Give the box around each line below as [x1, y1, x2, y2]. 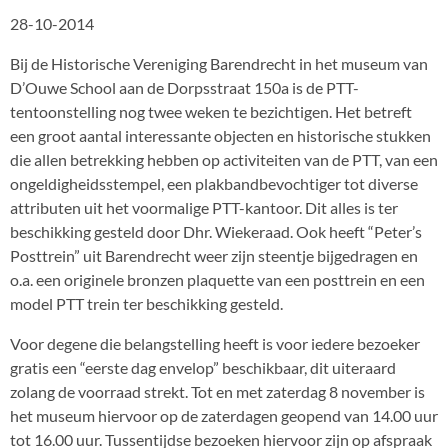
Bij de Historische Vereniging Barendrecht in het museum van [10, 54, 428, 73]
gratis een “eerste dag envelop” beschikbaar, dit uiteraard [10, 358, 396, 377]
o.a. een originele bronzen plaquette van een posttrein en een [10, 270, 425, 289]
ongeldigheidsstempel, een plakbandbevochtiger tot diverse [10, 174, 418, 193]
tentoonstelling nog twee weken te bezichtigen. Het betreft [10, 102, 412, 121]
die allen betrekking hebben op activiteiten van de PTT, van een [10, 150, 438, 169]
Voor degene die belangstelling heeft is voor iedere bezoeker [10, 334, 420, 353]
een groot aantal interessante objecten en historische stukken [10, 126, 431, 145]
